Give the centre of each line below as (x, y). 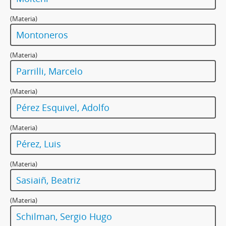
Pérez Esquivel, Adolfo (63, 108)
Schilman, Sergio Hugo (64, 217)
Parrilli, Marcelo (49, 71)
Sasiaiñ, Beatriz (48, 180)
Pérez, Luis (39, 144)
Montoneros (42, 35)
